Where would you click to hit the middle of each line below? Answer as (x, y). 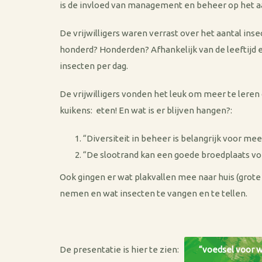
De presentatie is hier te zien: (122, 249)
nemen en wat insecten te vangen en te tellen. (154, 193)
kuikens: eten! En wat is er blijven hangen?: (146, 110)
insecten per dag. (94, 66)
